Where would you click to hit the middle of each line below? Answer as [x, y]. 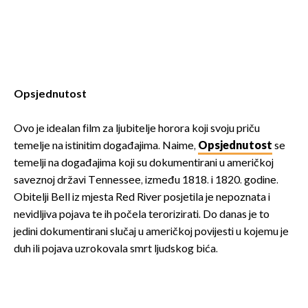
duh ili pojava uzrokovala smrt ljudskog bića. [116, 249]
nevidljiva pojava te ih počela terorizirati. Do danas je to [142, 214]
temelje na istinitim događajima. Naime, [106, 146]
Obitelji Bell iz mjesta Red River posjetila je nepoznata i [142, 197]
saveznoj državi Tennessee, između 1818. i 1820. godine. [146, 180]
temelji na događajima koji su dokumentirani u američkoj [144, 163]
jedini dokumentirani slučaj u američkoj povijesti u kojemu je [151, 232]
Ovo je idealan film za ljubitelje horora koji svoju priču [137, 129]
